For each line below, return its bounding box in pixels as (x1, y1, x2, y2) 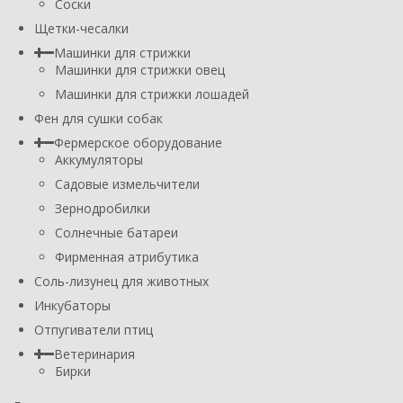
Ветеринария (54, 345, 135, 363)
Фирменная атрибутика (55, 247, 199, 265)
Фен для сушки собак (34, 109, 163, 127)
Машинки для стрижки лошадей (55, 85, 249, 103)
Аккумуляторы (55, 150, 143, 168)
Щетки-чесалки (34, 19, 129, 37)
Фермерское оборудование (54, 133, 222, 151)
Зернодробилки (55, 199, 150, 217)
